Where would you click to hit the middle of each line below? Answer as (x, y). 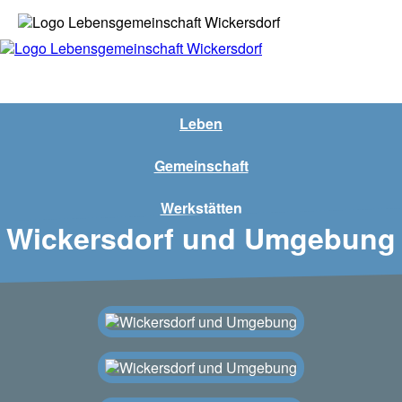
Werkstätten (201, 208)
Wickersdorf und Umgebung (201, 237)
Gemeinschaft (201, 166)
